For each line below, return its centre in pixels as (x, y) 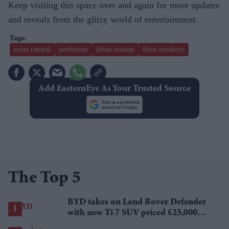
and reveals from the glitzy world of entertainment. (103, 19)
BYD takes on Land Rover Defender (137, 202)
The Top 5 (44, 179)
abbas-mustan (115, 49)
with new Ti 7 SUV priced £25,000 (132, 213)
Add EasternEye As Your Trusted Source (114, 89)
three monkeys (164, 49)
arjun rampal (32, 49)
